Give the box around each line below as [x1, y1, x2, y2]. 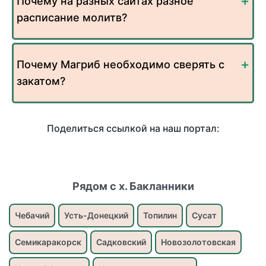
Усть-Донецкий [64, 210, 128, 221]
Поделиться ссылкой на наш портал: [46, 122, 220, 135]
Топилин [143, 210, 177, 221]
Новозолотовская [161, 237, 236, 248]
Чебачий [15, 210, 49, 221]
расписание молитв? [17, 11, 127, 24]
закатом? [17, 75, 65, 88]
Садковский [96, 237, 146, 248]
